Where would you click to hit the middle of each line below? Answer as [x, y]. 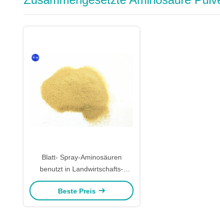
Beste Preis [78, 191]
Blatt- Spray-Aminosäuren [82, 157]
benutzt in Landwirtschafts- [82, 169]
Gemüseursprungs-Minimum [82, 181]
